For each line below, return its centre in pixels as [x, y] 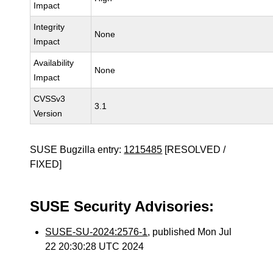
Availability [54, 63]
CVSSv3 [50, 99]
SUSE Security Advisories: [122, 206]
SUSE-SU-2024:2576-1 [97, 232]
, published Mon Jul [190, 232]
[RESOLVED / [194, 150]
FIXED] [46, 164]
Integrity [49, 27]
